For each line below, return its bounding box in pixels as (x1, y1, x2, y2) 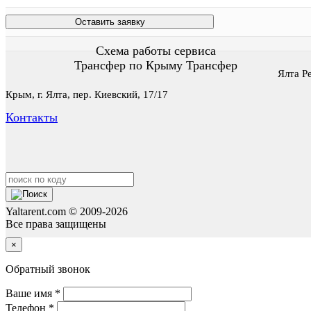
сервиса (174, 43, 216, 58)
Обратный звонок (6, 262, 90, 275)
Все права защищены (6, 217, 106, 230)
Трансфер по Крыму (74, 58, 186, 72)
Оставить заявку (74, 16, 145, 27)
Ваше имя (6, 287, 55, 299)
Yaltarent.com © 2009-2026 (6, 205, 128, 217)
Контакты (6, 110, 58, 124)
